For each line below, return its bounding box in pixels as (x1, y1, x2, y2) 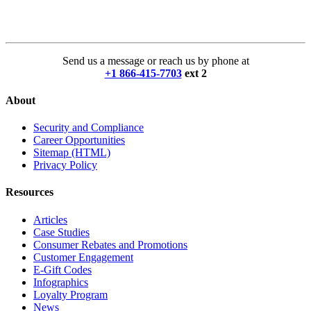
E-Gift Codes (33, 263, 92, 276)
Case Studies (33, 226, 90, 238)
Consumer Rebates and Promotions (33, 238, 187, 251)
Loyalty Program (33, 288, 108, 301)
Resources (6, 186, 53, 199)
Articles (33, 213, 67, 226)
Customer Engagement (33, 251, 133, 263)
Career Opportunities (33, 134, 125, 146)
